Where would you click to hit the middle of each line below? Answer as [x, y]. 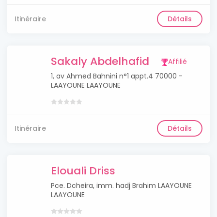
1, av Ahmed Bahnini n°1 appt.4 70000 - [117, 76]
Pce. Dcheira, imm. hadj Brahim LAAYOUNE [121, 186]
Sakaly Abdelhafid [100, 61]
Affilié [178, 62]
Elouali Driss [83, 171]
